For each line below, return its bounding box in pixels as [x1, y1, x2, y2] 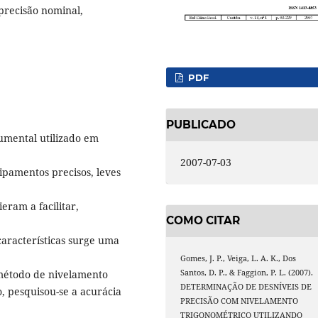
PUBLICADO [166, 117, 236, 131]
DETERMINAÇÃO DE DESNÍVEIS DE [180, 282, 312, 292]
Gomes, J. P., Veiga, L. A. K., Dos [180, 253, 297, 264]
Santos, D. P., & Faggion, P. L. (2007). [180, 268, 314, 278]
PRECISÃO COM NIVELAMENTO [180, 296, 299, 307]
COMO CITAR [166, 214, 240, 228]
